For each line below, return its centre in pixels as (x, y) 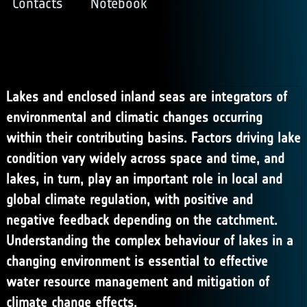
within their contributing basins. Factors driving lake (153, 138)
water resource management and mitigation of (137, 282)
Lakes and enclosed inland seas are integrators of (146, 97)
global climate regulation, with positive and (129, 199)
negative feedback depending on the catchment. (142, 220)
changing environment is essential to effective (137, 261)
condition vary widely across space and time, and (145, 158)
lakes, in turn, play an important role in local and (144, 179)
